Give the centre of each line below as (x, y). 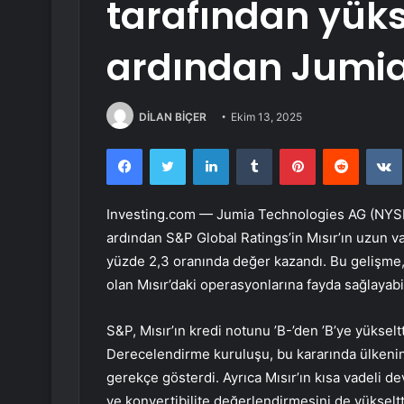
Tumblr (290, 148)
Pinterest (340, 148)
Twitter (205, 148)
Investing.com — (161, 215)
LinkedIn (252, 148)
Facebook (169, 148)
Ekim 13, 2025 (266, 117)
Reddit (376, 148)
